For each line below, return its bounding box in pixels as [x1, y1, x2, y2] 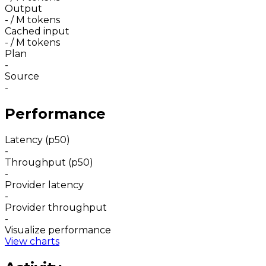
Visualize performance [5, 224, 111, 236]
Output [5, 3, 42, 15]
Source [5, 71, 39, 83]
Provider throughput [5, 202, 107, 214]
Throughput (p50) [5, 157, 93, 169]
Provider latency [5, 179, 84, 191]
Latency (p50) [5, 134, 70, 146]
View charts [5, 236, 59, 248]
